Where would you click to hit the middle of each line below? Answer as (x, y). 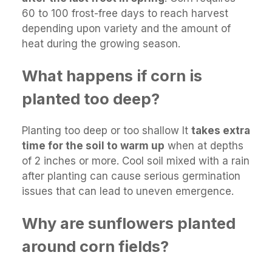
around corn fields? (95, 246)
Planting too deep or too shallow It (107, 131)
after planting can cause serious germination (131, 176)
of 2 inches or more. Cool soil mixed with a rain (136, 161)
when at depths (204, 146)
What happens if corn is (112, 76)
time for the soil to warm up (93, 146)
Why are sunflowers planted (129, 223)
